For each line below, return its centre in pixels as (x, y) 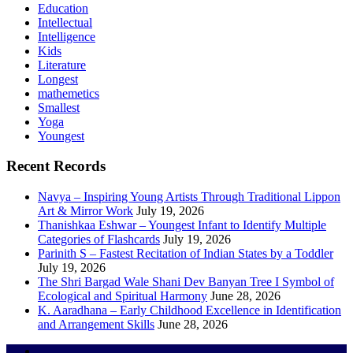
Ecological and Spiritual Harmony (123, 296)
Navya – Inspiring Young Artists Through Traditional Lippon (189, 197)
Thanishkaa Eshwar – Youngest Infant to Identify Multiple (182, 225)
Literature (62, 65)
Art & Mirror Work (85, 211)
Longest (58, 79)
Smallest (59, 107)
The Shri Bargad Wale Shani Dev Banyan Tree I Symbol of (186, 282)
